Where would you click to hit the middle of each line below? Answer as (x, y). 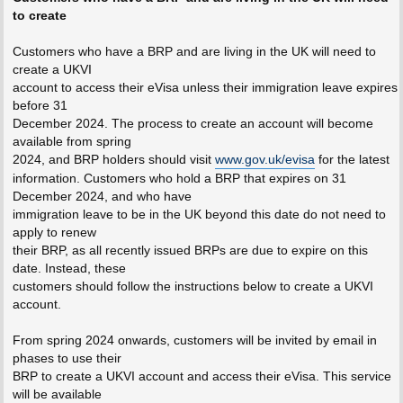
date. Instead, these (69, 269)
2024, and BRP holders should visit (113, 160)
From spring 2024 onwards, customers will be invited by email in (194, 340)
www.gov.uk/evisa (264, 160)
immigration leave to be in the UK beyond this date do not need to (199, 215)
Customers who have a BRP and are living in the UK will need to (194, 52)
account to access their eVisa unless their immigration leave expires (205, 88)
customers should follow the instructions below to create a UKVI (193, 287)
